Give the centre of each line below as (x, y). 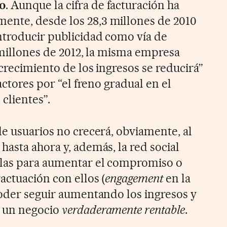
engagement (134, 178)
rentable (165, 210)
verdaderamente (102, 210)
